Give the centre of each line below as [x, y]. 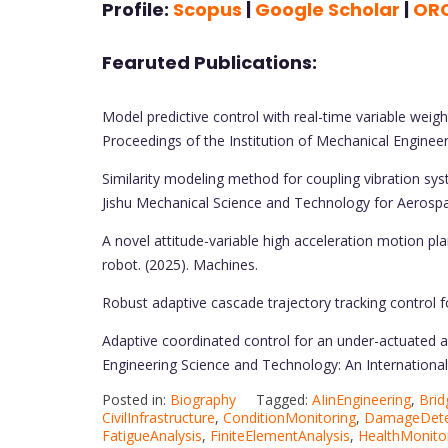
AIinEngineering [361, 399]
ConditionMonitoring [289, 417]
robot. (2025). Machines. [180, 264]
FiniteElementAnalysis [280, 435]
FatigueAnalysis [152, 435]
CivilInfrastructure [158, 417]
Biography [203, 399]
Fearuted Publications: [209, 63]
